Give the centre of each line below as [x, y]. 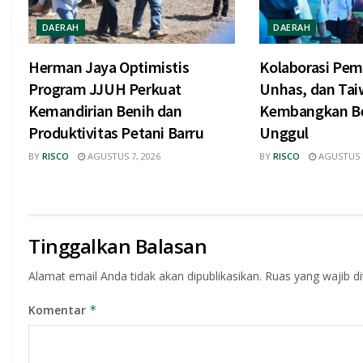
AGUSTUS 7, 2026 [123, 156]
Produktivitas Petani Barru [116, 133]
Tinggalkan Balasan [118, 246]
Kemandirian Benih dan [105, 111]
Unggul [284, 133]
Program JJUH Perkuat [105, 89]
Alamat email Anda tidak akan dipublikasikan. [145, 276]
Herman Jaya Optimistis [109, 67]
